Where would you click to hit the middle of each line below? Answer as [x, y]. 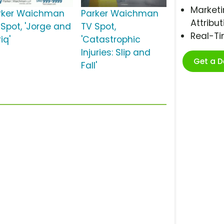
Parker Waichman [119, 14]
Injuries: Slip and [115, 53]
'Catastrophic [110, 40]
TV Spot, [98, 27]
